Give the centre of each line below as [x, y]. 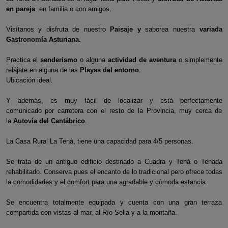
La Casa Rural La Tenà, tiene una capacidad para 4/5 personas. [99, 141]
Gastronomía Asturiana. [43, 39]
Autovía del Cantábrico [49, 121]
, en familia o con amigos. [73, 9]
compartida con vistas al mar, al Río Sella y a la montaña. [91, 212]
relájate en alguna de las [43, 70]
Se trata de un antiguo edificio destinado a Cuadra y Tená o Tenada [114, 162]
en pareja [20, 9]
